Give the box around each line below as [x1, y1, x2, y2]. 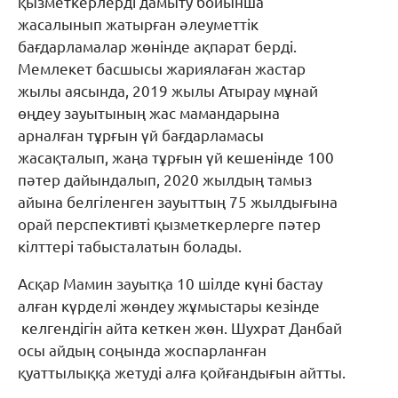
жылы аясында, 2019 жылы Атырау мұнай [18, 82, 318, 99]
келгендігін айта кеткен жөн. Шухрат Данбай [18, 319, 342, 337]
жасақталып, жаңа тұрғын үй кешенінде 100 [18, 148, 334, 166]
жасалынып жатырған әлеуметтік [18, 15, 259, 33]
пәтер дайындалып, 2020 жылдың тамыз [18, 171, 312, 188]
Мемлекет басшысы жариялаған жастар [18, 60, 306, 77]
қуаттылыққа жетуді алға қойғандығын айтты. [18, 363, 346, 381]
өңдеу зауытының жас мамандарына [18, 104, 280, 122]
